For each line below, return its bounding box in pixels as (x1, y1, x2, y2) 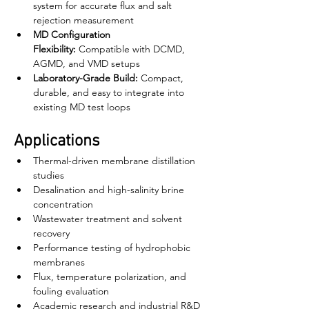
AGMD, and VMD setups (33, 57, 140, 70)
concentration (33, 198, 93, 210)
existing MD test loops (33, 101, 130, 113)
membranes (33, 256, 85, 268)
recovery (33, 227, 70, 239)
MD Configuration (33, 28, 113, 41)
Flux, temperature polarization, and (33, 270, 189, 283)
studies (33, 169, 64, 181)
